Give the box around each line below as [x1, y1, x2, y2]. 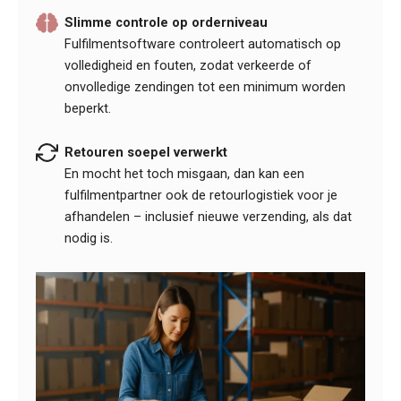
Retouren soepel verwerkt [64, 144, 228, 161]
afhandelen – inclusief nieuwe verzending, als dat [64, 209, 353, 226]
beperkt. [64, 99, 112, 116]
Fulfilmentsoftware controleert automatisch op [64, 35, 342, 52]
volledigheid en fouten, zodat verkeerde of [64, 56, 312, 73]
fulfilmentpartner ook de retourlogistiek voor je [64, 187, 338, 204]
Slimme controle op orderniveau [64, 13, 269, 30]
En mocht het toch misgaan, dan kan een [64, 166, 305, 183]
